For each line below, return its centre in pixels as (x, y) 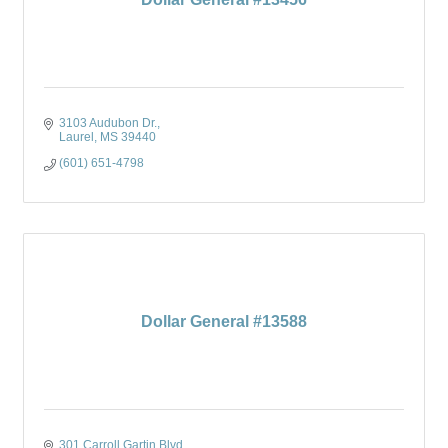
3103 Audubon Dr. (108, 123)
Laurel (76, 137)
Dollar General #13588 (224, 321)
